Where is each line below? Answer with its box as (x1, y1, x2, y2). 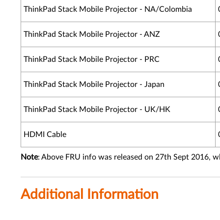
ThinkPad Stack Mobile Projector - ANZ (24, 30, 160, 38)
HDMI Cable (24, 131, 66, 138)
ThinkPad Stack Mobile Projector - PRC (24, 55, 160, 63)
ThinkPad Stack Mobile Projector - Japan (24, 81, 165, 88)
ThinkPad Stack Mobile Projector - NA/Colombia (24, 5, 192, 13)
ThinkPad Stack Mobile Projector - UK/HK (24, 106, 170, 113)
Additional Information (21, 188, 159, 201)
